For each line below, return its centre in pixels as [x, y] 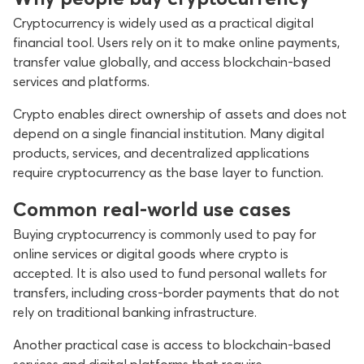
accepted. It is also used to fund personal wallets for [170, 273]
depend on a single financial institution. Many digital [169, 133]
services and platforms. [81, 81]
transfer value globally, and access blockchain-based [172, 62]
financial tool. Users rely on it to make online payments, [176, 42]
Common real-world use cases [152, 209]
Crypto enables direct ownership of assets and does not [180, 114]
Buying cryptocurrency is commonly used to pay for [165, 234]
